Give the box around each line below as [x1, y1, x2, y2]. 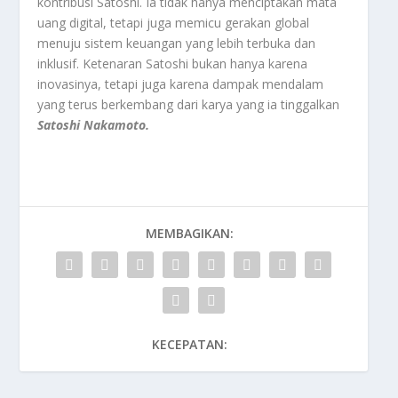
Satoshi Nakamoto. [37, 115, 150, 133]
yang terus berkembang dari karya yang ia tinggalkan [37, 95, 340, 113]
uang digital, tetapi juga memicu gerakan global [37, 13, 310, 31]
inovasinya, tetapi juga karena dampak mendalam [37, 75, 324, 92]
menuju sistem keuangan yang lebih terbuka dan [37, 34, 316, 52]
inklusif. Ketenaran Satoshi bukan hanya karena [37, 54, 308, 72]
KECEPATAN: [151, 335, 227, 353]
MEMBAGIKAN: [145, 224, 234, 242]
